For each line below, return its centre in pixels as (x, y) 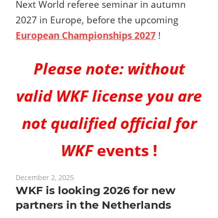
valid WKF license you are (109, 96)
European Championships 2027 (86, 36)
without (156, 69)
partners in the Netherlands (93, 205)
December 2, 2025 (45, 177)
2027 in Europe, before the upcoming (98, 20)
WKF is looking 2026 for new (96, 190)
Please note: (80, 69)
